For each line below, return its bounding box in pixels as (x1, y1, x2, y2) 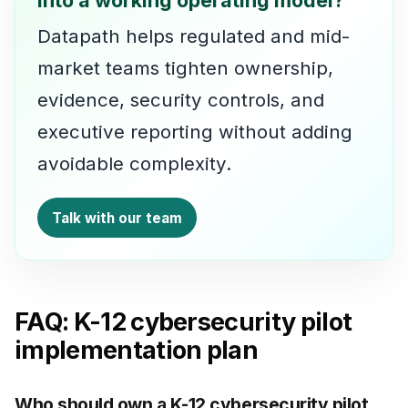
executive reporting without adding (37, 120, 352, 144)
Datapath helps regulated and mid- (37, 25, 350, 48)
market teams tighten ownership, (37, 56, 333, 80)
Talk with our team (52, 209, 182, 227)
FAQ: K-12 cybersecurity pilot (15, 307, 352, 338)
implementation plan (15, 335, 259, 366)
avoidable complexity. (37, 152, 231, 176)
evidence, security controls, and (37, 88, 324, 112)
